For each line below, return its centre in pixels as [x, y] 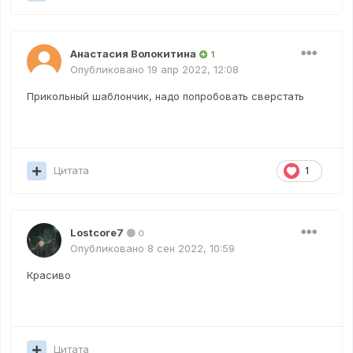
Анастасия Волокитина [133, 54]
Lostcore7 [97, 233]
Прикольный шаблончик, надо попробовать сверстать [165, 97]
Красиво [49, 275]
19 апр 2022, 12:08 [193, 70]
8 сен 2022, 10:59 [191, 249]
